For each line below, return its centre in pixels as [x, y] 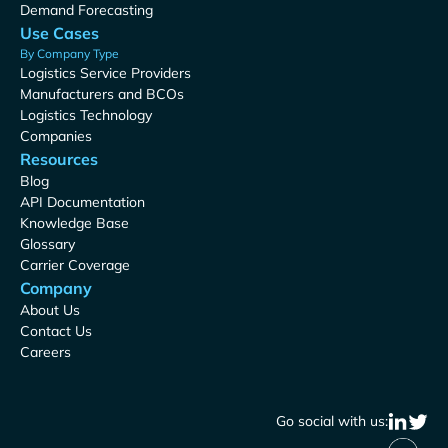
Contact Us [56, 331]
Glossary [47, 244]
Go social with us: [332, 421]
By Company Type [69, 54]
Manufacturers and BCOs [102, 94]
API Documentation [82, 202]
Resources [59, 159]
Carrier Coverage [75, 265]
